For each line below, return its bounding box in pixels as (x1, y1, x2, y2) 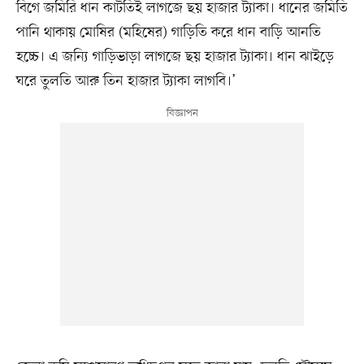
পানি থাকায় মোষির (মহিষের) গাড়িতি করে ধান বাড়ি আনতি (15, 23, 321, 43)
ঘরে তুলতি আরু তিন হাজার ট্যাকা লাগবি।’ (15, 71, 236, 92)
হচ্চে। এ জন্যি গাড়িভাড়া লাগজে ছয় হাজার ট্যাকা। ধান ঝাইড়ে (15, 47, 334, 67)
